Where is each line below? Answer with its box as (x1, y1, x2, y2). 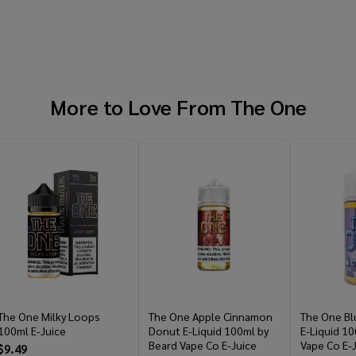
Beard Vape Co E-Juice (149, 338, 257, 353)
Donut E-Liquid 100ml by (149, 323, 269, 339)
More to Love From (49, 93, 230, 121)
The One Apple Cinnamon (149, 309, 273, 324)
